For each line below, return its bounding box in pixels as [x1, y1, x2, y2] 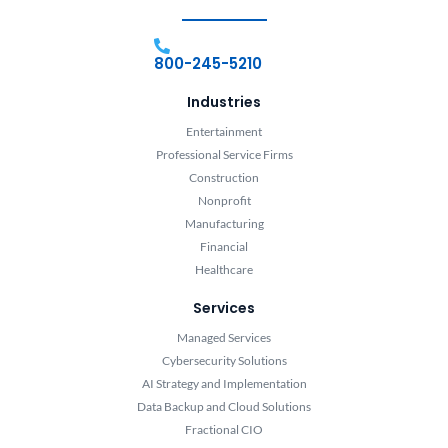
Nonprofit [197, 193, 251, 209]
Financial [200, 239, 248, 255]
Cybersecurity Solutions [161, 353, 287, 369]
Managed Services [177, 330, 271, 346]
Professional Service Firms [155, 147, 293, 163]
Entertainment [186, 124, 262, 140]
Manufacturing [184, 216, 264, 232]
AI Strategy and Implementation [141, 376, 307, 392]
